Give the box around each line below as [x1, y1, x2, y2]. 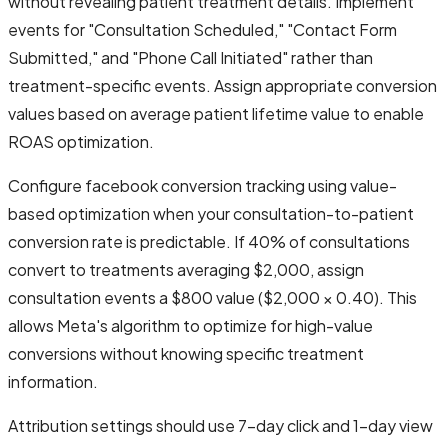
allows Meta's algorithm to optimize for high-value [8, 314, 373, 336]
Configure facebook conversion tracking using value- [8, 174, 397, 196]
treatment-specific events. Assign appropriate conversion [8, 74, 437, 96]
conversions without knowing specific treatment [8, 342, 364, 364]
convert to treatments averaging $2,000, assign [8, 258, 364, 280]
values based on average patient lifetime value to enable [8, 102, 424, 124]
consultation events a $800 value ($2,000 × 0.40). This [8, 286, 417, 308]
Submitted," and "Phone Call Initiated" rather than [8, 46, 373, 68]
